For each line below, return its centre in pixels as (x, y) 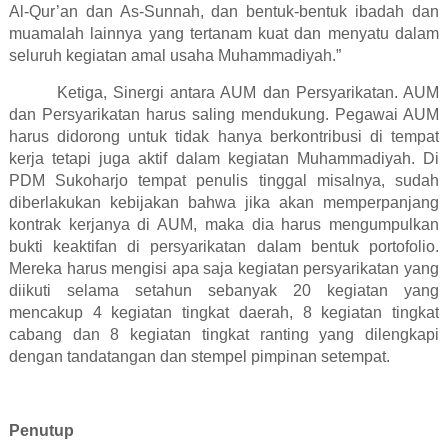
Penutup (41, 431)
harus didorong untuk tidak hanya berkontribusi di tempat (224, 137)
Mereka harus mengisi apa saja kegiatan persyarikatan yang (224, 269)
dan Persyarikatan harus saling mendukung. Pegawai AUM (224, 115)
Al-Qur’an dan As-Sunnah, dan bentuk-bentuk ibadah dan (224, 12)
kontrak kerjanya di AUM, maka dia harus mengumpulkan (224, 225)
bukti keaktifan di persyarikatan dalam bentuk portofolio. (224, 247)
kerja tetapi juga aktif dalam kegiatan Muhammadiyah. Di (224, 159)
